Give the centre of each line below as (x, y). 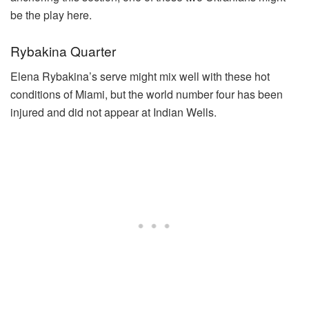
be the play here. (51, 14)
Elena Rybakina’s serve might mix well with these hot (140, 76)
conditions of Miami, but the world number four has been (147, 94)
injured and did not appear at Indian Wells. (113, 112)
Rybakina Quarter (63, 51)
